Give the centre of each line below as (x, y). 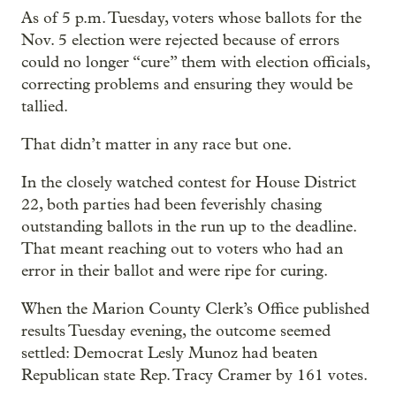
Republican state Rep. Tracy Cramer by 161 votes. (194, 375)
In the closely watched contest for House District (189, 182)
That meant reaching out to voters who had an (182, 248)
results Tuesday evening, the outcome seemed (176, 331)
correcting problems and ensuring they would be (187, 84)
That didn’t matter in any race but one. (156, 144)
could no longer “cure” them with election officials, (195, 62)
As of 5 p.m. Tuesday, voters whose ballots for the (191, 18)
